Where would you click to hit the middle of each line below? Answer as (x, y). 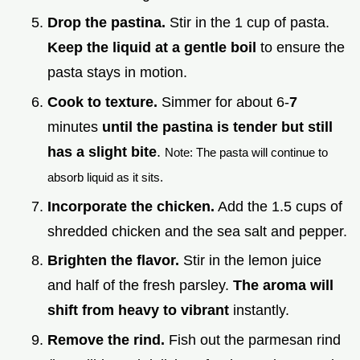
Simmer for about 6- (223, 102)
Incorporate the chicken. (131, 206)
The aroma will (283, 286)
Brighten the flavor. (113, 261)
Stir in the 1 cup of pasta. (247, 23)
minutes (75, 127)
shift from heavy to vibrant (138, 311)
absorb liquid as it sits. (105, 177)
